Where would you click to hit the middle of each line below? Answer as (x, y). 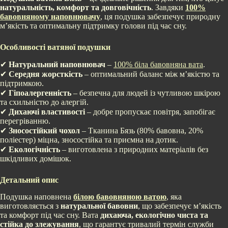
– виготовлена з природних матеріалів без (134, 150)
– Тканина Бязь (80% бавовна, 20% (141, 131)
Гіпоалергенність (40, 93)
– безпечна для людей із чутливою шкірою (146, 93)
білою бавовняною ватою (120, 196)
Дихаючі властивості (47, 112)
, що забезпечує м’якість (180, 206)
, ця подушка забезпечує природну (160, 17)
